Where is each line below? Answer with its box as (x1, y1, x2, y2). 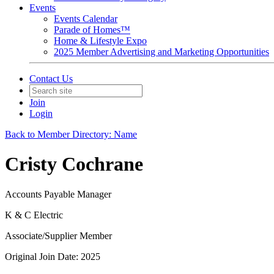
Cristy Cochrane (5, 153, 143, 176)
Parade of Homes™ (54, 24, 130, 35)
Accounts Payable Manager (5, 188, 111, 199)
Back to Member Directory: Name (5, 129, 137, 139)
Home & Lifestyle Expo (54, 35, 147, 46)
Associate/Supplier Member (5, 230, 112, 241)
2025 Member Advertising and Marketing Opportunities (54, 46, 269, 57)
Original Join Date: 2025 (5, 251, 100, 262)
